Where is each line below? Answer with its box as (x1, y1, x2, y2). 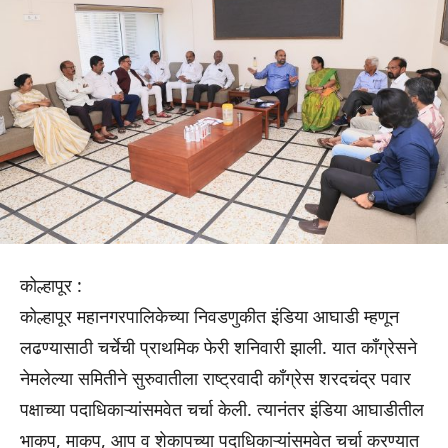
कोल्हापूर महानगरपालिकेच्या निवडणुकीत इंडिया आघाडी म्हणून (20, 304, 399, 329)
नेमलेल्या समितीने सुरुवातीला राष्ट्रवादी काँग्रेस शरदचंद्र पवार (20, 366, 411, 391)
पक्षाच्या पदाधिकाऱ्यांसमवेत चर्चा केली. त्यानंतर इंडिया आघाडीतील (20, 397, 424, 422)
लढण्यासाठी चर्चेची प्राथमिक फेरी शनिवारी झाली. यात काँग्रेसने (20, 335, 417, 360)
